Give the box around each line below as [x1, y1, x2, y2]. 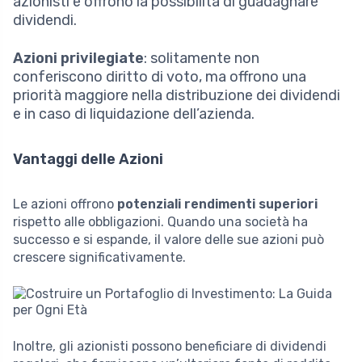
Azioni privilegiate [13, 48, 144, 67]
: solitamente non [144, 48, 259, 67]
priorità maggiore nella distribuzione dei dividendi [13, 86, 340, 104]
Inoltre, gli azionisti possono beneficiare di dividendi [13, 338, 326, 354]
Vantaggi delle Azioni [13, 149, 163, 168]
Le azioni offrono [13, 196, 117, 212]
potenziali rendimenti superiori [117, 196, 318, 212]
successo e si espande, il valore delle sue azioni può [13, 231, 324, 247]
